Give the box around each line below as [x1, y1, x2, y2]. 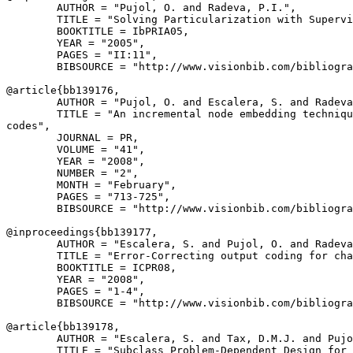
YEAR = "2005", [6, 37, 145, 49]
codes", [6, 120, 50, 132]
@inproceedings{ [6, 226, 101, 238]
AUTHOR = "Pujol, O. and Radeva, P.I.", [6, 2, 296, 13]
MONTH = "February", [6, 179, 176, 191]
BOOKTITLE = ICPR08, [6, 262, 176, 273]
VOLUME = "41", [6, 143, 145, 155]
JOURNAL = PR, [6, 132, 139, 143]
